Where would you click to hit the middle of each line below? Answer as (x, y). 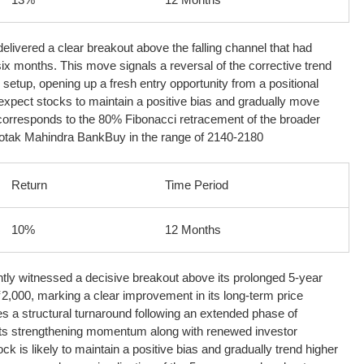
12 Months (193, 229)
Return (29, 184)
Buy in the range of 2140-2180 (184, 136)
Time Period (197, 184)
